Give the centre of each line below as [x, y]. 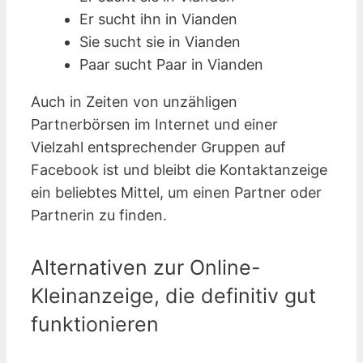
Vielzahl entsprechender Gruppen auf [158, 147]
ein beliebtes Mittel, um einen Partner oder [176, 193]
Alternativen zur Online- [146, 267]
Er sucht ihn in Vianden [158, 19]
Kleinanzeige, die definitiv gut [173, 295]
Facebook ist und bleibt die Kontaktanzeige [179, 170]
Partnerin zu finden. [99, 216]
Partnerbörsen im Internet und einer [154, 125]
